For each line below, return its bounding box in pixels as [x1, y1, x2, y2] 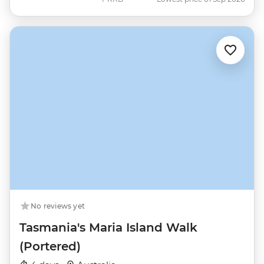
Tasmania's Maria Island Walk [19, 220, 197, 235]
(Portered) [19, 239, 81, 253]
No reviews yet [31, 201, 85, 210]
